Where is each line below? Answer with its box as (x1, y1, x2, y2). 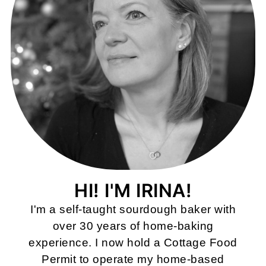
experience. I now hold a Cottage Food (28, 236, 237, 249)
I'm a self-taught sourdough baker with (30, 203, 236, 216)
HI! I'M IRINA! (74, 179, 192, 202)
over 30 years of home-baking (52, 220, 214, 233)
